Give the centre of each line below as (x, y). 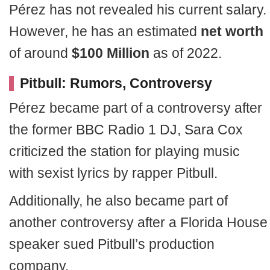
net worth (232, 31)
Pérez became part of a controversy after (136, 108)
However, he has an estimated (105, 31)
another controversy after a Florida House (138, 222)
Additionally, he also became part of (118, 201)
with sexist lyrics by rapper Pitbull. (113, 173)
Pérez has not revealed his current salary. (138, 10)
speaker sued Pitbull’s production (112, 244)
